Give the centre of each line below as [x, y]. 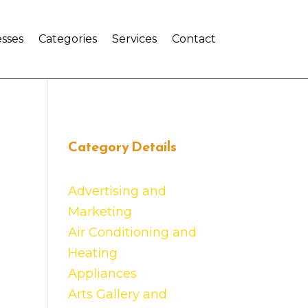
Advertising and [117, 191]
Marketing [100, 212]
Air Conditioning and [132, 232]
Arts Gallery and [117, 294]
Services [134, 39]
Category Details [122, 146]
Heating [92, 253]
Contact [194, 39]
